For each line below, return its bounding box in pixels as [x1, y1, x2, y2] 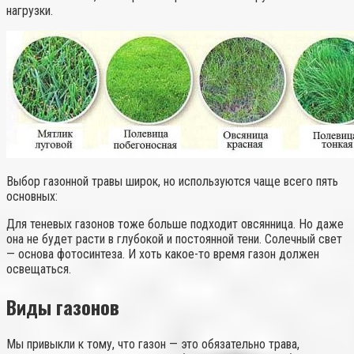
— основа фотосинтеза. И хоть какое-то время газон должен [6, 247, 319, 262]
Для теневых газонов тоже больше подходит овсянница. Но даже [6, 217, 344, 232]
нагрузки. [6, 3, 53, 19]
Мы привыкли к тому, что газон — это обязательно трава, [6, 336, 299, 352]
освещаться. [6, 262, 71, 277]
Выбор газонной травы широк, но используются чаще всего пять [6, 174, 338, 190]
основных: [6, 189, 58, 205]
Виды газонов [6, 292, 119, 321]
